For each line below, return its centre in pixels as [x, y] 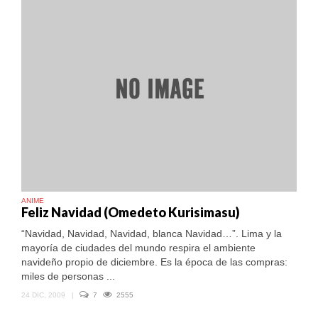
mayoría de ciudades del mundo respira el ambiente [138, 248]
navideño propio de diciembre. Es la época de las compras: [154, 262]
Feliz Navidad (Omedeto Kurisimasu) [131, 213]
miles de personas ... [68, 276]
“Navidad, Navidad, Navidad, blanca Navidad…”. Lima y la [152, 234]
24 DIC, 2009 [43, 295]
